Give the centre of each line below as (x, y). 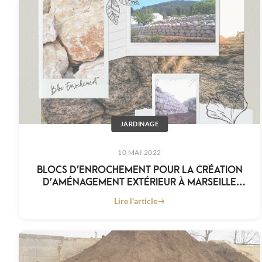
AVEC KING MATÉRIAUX (139, 194)
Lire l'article (135, 201)
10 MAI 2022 (139, 153)
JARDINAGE (139, 124)
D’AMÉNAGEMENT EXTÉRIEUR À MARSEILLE (140, 181)
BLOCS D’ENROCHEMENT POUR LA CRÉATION (139, 169)
